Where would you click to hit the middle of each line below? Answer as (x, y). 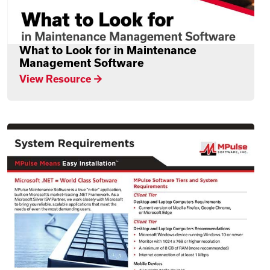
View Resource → (61, 78)
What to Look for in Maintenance (108, 50)
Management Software (81, 62)
